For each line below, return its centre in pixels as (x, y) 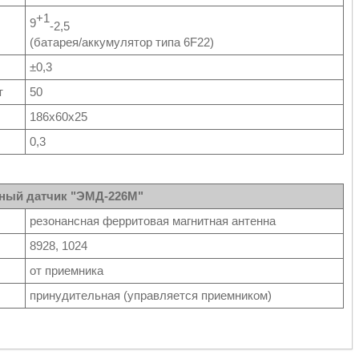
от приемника (67, 270)
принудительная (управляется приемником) (151, 295)
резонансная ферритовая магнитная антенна (153, 221)
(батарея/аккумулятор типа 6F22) (122, 42)
